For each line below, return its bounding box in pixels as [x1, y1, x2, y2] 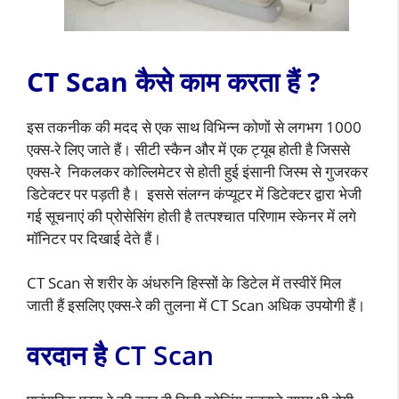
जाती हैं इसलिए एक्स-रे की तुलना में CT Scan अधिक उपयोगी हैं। [27, 295, 365, 316]
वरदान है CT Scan [27, 336, 214, 373]
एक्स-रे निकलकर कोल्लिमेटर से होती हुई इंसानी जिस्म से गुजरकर [27, 160, 368, 182]
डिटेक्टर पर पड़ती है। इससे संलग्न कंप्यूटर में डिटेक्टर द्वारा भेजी [27, 183, 362, 204]
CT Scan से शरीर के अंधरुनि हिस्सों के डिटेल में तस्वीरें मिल [27, 273, 341, 294]
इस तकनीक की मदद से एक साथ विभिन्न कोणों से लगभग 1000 [27, 116, 362, 137]
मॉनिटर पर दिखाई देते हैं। [27, 227, 161, 248]
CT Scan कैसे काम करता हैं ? [27, 62, 320, 100]
